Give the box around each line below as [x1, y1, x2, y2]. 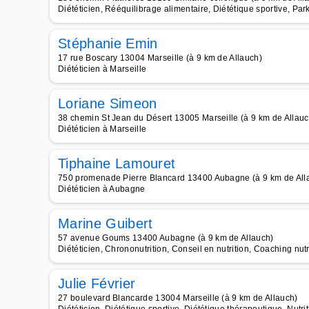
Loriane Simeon [58, 96, 157, 111]
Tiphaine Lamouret [58, 156, 176, 171]
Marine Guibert [58, 216, 153, 231]
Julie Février [58, 276, 136, 291]
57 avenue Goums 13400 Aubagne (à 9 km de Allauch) [58, 233, 274, 243]
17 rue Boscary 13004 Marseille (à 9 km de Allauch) [58, 53, 262, 63]
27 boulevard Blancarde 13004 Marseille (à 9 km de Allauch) [58, 293, 298, 303]
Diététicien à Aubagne [58, 184, 146, 194]
